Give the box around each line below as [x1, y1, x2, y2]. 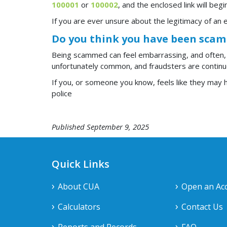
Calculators [58, 201, 100, 212]
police [52, 88, 72, 98]
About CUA [58, 181, 99, 192]
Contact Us [181, 201, 223, 212]
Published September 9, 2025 [52, 122, 149, 132]
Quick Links [52, 157, 109, 171]
